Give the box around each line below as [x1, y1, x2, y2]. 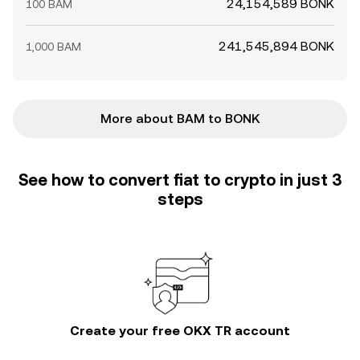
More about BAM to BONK [100, 111, 260, 126]
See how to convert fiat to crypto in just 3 [18, 170, 342, 190]
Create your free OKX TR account [70, 323, 290, 338]
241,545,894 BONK [219, 39, 334, 54]
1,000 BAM [26, 40, 81, 53]
